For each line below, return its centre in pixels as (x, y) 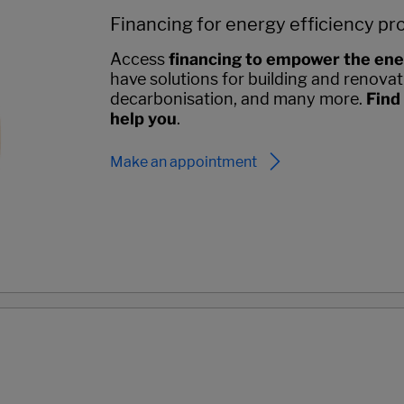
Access (139, 60)
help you (143, 119)
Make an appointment (183, 161)
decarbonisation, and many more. (238, 99)
